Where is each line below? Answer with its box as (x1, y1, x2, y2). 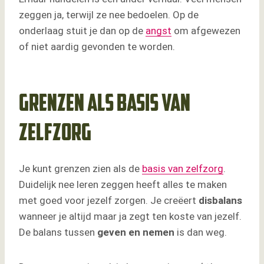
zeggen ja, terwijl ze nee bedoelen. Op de (19, 9, 199, 21)
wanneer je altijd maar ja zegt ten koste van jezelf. (19, 210, 242, 223)
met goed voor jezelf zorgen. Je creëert (19, 194, 199, 207)
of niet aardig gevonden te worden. (19, 41, 175, 53)
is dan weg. (174, 226, 227, 239)
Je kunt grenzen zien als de (19, 163, 142, 175)
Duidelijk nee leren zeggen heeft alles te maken (19, 179, 227, 191)
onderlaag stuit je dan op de (19, 25, 146, 37)
